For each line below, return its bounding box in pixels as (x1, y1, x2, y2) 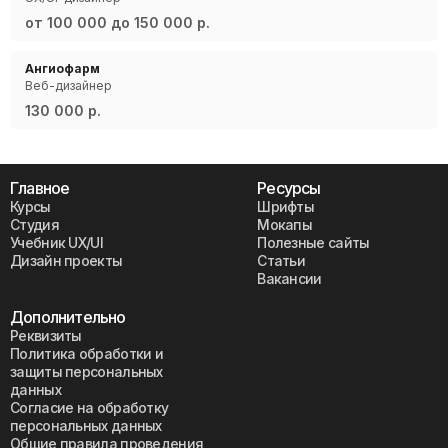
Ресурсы (257, 178, 321, 198)
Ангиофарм (25, 61, 100, 76)
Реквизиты (10, 327, 82, 344)
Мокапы (257, 216, 313, 233)
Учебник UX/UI (10, 234, 103, 251)
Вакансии (257, 270, 322, 287)
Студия (10, 216, 59, 233)
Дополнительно (10, 307, 126, 327)
